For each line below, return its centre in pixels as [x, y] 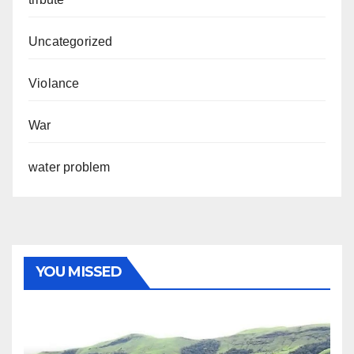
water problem [70, 168]
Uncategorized [71, 42]
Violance [54, 84]
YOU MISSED [79, 272]
